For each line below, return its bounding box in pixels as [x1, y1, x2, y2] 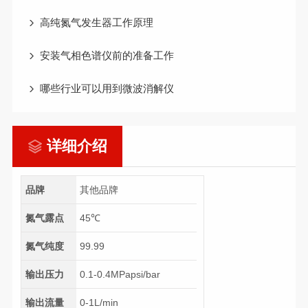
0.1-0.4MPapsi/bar [80, 269, 161, 280]
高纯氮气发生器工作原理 [39, 16, 153, 28]
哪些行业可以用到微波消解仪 [39, 82, 174, 94]
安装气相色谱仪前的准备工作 [39, 49, 174, 61]
